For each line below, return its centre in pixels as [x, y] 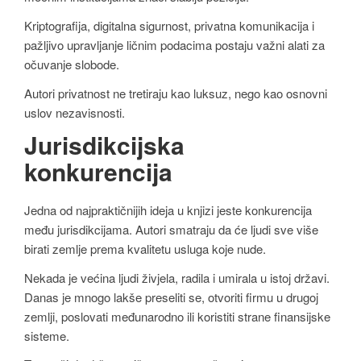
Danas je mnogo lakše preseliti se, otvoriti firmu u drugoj [171, 297]
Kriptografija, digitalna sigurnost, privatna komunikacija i [169, 25]
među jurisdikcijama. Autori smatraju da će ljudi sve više [171, 230]
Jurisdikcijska [104, 145]
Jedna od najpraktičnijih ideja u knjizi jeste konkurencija [168, 210]
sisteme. [47, 335]
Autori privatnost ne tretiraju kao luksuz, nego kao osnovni [176, 93]
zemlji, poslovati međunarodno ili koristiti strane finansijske [177, 316]
